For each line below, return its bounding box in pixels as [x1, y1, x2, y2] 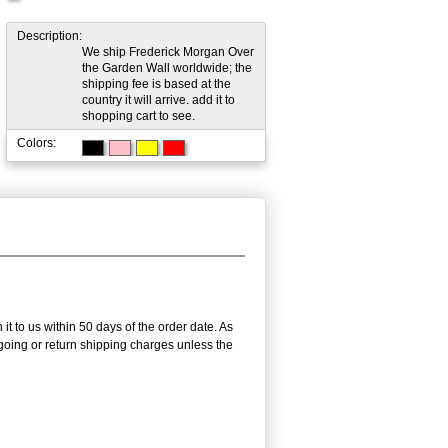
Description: [17, 28, 82, 43]
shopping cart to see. [82, 108, 195, 123]
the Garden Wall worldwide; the [82, 60, 252, 75]
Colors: [17, 135, 56, 150]
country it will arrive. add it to [82, 92, 235, 107]
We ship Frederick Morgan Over [82, 44, 254, 59]
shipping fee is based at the [82, 76, 231, 91]
